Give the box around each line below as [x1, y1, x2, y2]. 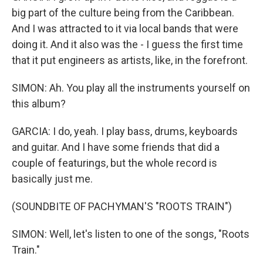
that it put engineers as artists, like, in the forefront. [12, 54, 248, 66]
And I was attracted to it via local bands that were [12, 22, 238, 35]
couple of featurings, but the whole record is [12, 157, 217, 169]
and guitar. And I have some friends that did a [12, 141, 220, 153]
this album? [12, 97, 66, 110]
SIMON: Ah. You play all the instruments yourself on [12, 82, 250, 94]
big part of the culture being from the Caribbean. [12, 6, 234, 19]
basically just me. [12, 173, 93, 185]
